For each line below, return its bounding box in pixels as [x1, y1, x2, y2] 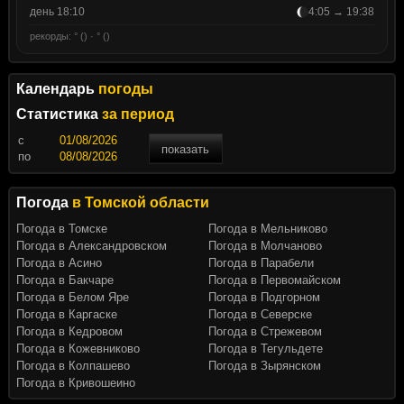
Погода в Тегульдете [208, 342, 323, 356]
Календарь [15, 81, 98, 97]
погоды [97, 81, 153, 97]
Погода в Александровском [15, 239, 167, 253]
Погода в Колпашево [15, 359, 130, 373]
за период [101, 106, 174, 123]
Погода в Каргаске [15, 308, 117, 322]
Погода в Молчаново [208, 239, 322, 253]
